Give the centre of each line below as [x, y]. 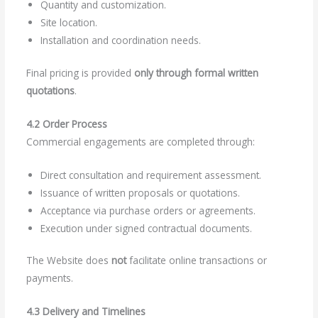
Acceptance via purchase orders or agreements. [148, 210]
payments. [49, 278]
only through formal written [196, 72]
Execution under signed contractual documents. [146, 228]
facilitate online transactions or [196, 261]
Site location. [68, 23]
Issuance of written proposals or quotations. [140, 192]
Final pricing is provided [80, 72]
